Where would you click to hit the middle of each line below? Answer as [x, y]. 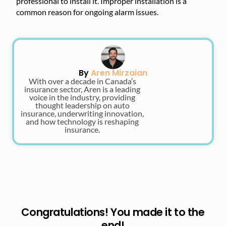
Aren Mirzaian [119, 73]
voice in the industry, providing [82, 97]
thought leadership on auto [82, 105]
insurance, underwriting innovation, [82, 113]
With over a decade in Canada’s [82, 81]
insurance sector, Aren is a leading [82, 89]
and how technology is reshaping [82, 121]
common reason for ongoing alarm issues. [87, 12]
